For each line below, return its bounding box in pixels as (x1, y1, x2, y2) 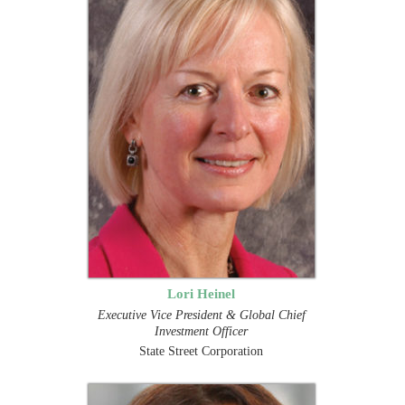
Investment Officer (155, 324, 249, 338)
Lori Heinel (167, 285, 236, 301)
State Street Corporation (139, 344, 264, 358)
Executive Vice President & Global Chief (97, 307, 306, 322)
